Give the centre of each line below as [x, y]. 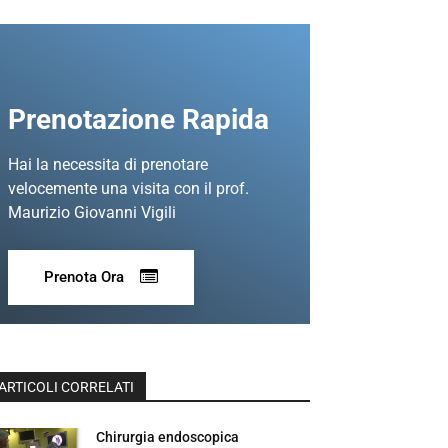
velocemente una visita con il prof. [128, 188]
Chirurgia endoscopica [168, 436]
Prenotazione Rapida [138, 119]
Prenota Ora [84, 276]
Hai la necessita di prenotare [108, 164]
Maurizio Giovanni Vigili [92, 212]
